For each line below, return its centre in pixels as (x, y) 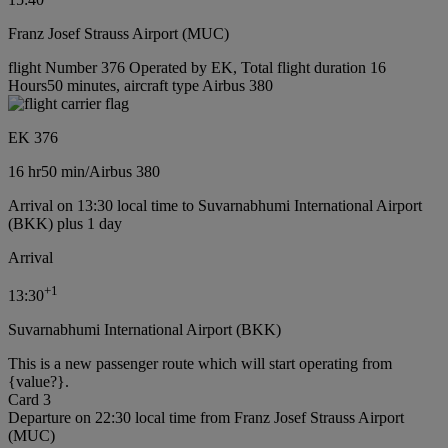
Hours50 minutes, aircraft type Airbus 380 (140, 85)
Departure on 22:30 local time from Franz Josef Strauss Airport (206, 417)
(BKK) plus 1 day (65, 223)
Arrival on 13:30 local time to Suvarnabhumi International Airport (215, 205)
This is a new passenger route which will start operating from (200, 363)
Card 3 (29, 399)
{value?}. (38, 381)
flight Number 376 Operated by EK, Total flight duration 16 (197, 67)
